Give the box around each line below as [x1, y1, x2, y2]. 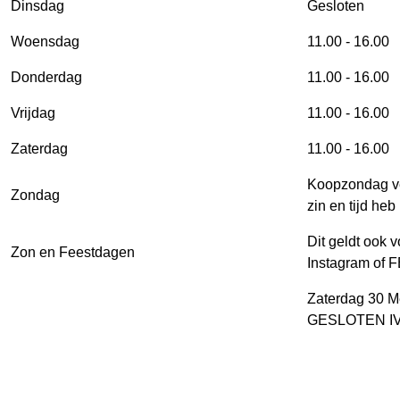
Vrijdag [11, 104, 55, 121]
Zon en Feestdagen [11, 244, 135, 260]
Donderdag [11, 69, 82, 85]
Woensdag [11, 33, 79, 49]
